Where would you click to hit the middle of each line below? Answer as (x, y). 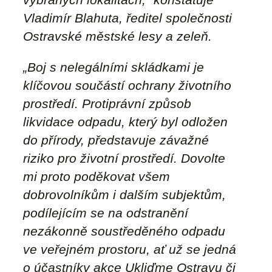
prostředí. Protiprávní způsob (107, 103)
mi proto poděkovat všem (97, 176)
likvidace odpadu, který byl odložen (125, 121)
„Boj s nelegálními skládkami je (114, 67)
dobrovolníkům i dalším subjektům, (124, 194)
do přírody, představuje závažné (116, 140)
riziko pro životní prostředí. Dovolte (124, 158)
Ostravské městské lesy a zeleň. (117, 36)
